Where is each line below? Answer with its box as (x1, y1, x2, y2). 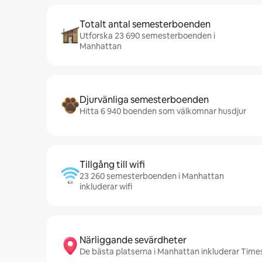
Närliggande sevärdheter (80, 234, 187, 246)
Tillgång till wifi (80, 158, 145, 171)
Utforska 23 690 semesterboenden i (80, 30, 215, 41)
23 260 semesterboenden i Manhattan (80, 171, 224, 181)
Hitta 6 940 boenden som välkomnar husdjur (80, 106, 246, 116)
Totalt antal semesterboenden (80, 18, 211, 30)
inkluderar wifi (80, 181, 132, 192)
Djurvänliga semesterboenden (80, 94, 209, 106)
